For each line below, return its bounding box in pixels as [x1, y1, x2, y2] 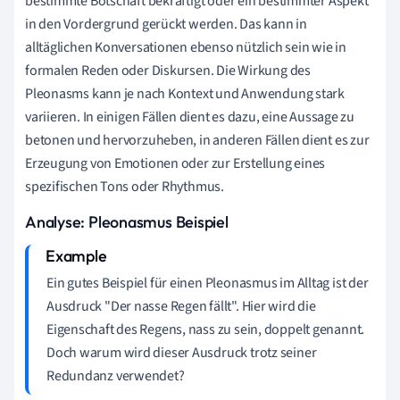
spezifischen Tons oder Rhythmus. [25, 176, 224, 196]
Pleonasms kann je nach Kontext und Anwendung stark [25, 83, 345, 104]
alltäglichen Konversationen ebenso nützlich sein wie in [25, 37, 346, 57]
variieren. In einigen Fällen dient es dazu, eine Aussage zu [25, 106, 355, 127]
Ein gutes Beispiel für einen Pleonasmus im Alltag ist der [46, 272, 369, 293]
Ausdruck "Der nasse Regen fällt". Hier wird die [46, 296, 316, 316]
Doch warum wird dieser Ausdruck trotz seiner [46, 342, 317, 362]
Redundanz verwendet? [46, 365, 185, 386]
